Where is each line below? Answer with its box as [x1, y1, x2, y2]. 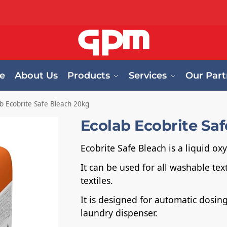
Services [129, 70, 167, 82]
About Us [15, 70, 58, 82]
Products [67, 70, 110, 82]
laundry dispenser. [80, 206, 158, 219]
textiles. [80, 174, 113, 186]
